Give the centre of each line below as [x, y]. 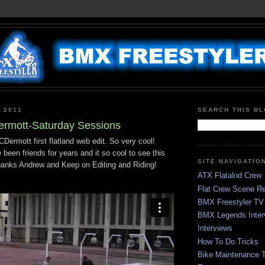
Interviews [215, 228]
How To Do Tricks [228, 241]
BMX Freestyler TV [231, 202]
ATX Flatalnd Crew [230, 176]
